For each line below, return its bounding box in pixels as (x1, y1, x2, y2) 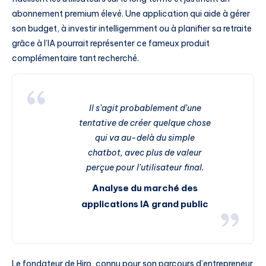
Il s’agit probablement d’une (88, 102, 201, 113)
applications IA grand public (81, 198, 208, 210)
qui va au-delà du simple (95, 132, 195, 143)
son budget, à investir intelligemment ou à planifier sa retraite (12, 23, 252, 34)
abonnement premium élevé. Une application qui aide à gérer (12, 8, 250, 19)
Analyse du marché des (92, 182, 198, 194)
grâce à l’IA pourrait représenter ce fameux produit (12, 37, 210, 49)
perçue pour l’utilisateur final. (85, 161, 204, 173)
